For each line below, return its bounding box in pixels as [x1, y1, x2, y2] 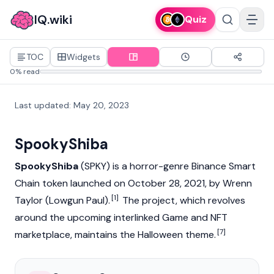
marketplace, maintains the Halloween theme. [15, 228, 216, 241]
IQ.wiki [34, 12, 72, 28]
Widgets [67, 51, 100, 62]
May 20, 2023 [73, 100, 129, 111]
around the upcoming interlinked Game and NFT [15, 211, 228, 224]
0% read [10, 67, 40, 76]
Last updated [15, 100, 69, 111]
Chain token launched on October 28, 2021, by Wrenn [15, 177, 252, 190]
